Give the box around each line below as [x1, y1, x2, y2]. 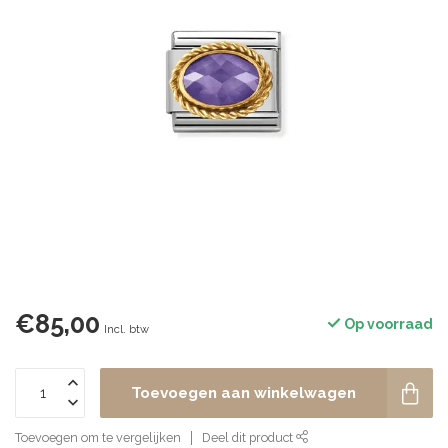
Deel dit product [202, 430, 296, 445]
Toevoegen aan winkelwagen [131, 384, 356, 402]
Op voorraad [341, 316, 433, 332]
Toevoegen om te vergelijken [15, 430, 181, 445]
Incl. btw [104, 322, 149, 336]
